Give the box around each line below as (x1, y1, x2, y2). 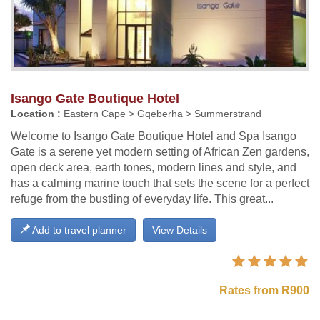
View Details (152, 224, 207, 236)
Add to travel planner (30, 224, 126, 236)
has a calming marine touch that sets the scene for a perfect (11, 176, 309, 189)
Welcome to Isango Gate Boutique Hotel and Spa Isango (11, 129, 296, 142)
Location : (11, 108, 61, 119)
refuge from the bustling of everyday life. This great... (11, 192, 274, 205)
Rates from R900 (219, 284, 309, 296)
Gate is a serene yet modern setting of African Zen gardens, (11, 145, 309, 158)
